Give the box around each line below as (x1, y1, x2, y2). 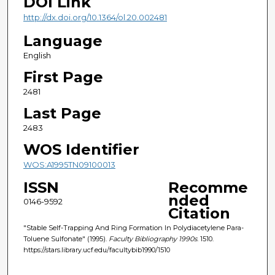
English (23, 50, 51, 60)
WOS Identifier (23, 140, 139, 158)
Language (23, 31, 103, 50)
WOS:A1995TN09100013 (23, 159, 115, 169)
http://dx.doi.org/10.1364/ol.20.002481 (23, 12, 167, 23)
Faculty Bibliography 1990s (108, 234, 197, 243)
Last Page (23, 104, 101, 122)
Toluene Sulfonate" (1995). (23, 234, 109, 243)
